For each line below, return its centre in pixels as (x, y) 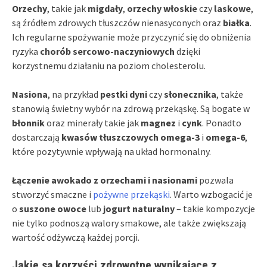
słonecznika (190, 94)
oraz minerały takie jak (93, 122)
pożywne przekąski (131, 194)
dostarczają (37, 137)
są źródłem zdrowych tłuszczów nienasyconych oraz (117, 22)
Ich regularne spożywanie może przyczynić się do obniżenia (131, 37)
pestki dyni (124, 94)
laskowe (232, 8)
